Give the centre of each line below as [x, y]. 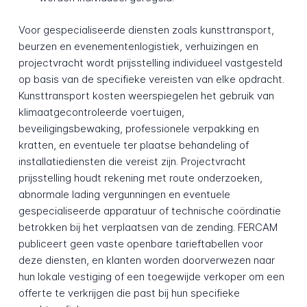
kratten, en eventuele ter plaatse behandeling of [133, 145]
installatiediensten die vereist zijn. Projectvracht [132, 161]
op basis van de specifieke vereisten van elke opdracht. [151, 79]
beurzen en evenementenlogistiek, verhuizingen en [138, 46]
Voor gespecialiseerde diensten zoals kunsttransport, [146, 30]
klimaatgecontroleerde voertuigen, [101, 112]
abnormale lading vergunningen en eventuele [124, 194]
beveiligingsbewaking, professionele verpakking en [138, 128]
